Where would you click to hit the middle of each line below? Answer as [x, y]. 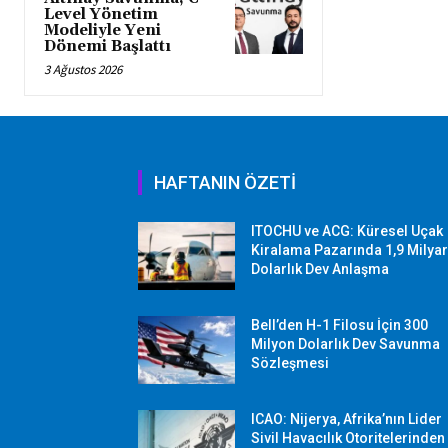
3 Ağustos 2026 [83, 69]
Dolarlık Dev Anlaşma [320, 268]
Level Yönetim [101, 14]
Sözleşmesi [290, 362]
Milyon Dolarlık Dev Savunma [346, 343]
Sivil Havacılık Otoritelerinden [348, 437]
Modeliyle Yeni [102, 30]
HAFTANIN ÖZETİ [225, 182]
